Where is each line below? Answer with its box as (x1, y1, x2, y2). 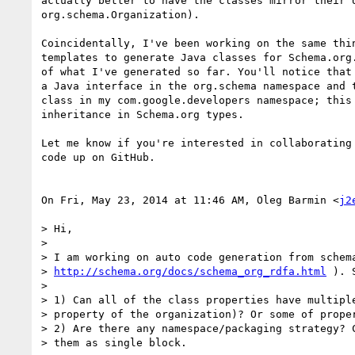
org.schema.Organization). (41, 8, 200, 21)
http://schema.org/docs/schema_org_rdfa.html (54, 265, 326, 277)
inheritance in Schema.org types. (41, 108, 244, 120)
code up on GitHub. (41, 151, 155, 163)
